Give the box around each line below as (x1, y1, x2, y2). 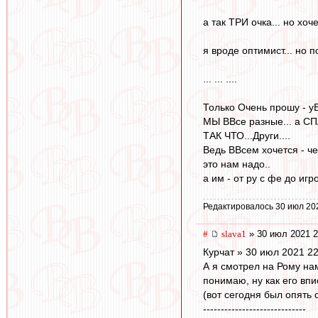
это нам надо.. (203, 158, 270, 170)
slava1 (221, 228, 246, 239)
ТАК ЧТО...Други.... (203, 130, 290, 142)
